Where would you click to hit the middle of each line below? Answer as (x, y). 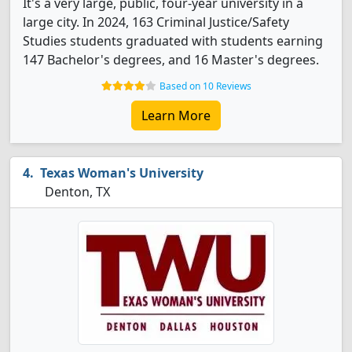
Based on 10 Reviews (205, 86)
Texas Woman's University (122, 173)
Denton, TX (76, 192)
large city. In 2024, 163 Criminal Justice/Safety (156, 22)
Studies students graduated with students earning (173, 41)
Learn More (176, 115)
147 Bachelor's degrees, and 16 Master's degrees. (171, 60)
